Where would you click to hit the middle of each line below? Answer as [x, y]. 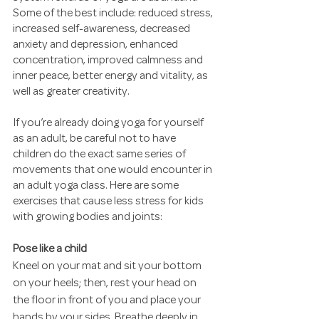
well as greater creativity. [71, 92]
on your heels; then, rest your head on [106, 284]
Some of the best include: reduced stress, [114, 14]
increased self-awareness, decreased [103, 30]
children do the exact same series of [100, 155]
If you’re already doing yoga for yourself [109, 124]
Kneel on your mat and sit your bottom [108, 267]
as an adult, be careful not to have [95, 139]
